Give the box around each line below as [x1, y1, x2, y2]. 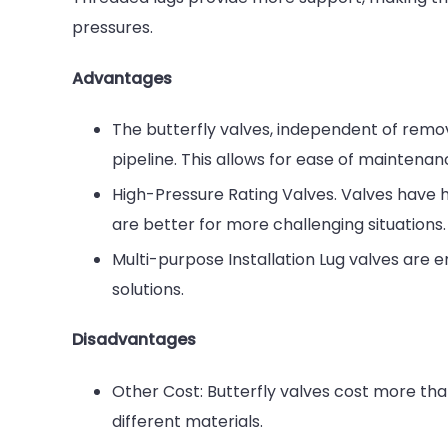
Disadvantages [72, 328, 196, 352]
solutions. [112, 278, 184, 302]
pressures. [72, 15, 153, 39]
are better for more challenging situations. [112, 213, 446, 237]
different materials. [112, 409, 263, 433]
